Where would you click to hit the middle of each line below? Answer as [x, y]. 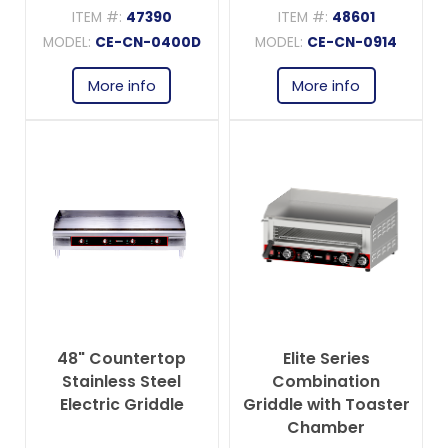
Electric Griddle [121, 405]
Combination [326, 382]
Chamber [326, 428]
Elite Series [326, 359]
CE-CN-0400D [147, 43]
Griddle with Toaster [326, 405]
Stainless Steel [122, 382]
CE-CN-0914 [352, 43]
